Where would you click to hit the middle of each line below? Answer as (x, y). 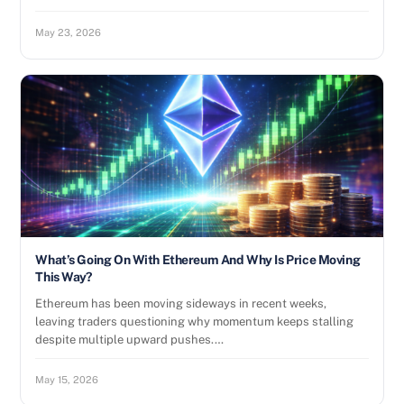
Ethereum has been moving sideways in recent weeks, (181, 303)
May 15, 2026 (67, 380)
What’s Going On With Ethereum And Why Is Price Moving (198, 260)
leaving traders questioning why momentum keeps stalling (195, 321)
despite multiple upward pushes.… (130, 340)
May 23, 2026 (69, 32)
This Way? (64, 277)
